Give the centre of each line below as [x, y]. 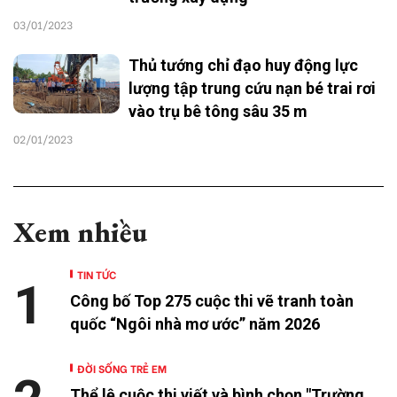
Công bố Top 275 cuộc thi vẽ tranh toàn [212, 300]
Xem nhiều [80, 232]
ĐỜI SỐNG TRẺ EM [122, 368]
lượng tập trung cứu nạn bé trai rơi [252, 88]
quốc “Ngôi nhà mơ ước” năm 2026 [195, 323]
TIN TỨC [97, 274]
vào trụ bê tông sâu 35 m [218, 111]
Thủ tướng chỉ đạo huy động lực [243, 65]
